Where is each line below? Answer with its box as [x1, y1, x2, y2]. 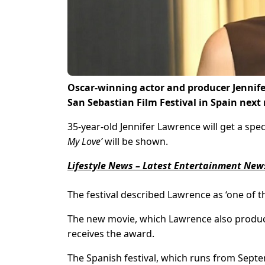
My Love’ [67, 135, 102, 148]
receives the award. [67, 227, 154, 241]
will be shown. [102, 135, 168, 148]
